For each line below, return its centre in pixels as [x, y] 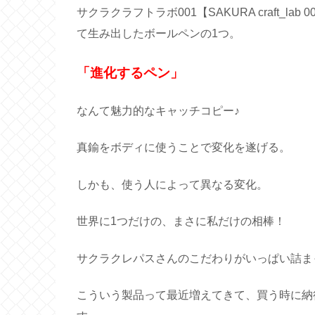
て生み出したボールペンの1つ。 [159, 34]
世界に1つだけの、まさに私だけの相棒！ [181, 221]
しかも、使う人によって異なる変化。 [172, 184]
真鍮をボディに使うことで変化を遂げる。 [184, 148]
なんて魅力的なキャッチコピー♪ [158, 111]
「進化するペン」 [130, 72]
